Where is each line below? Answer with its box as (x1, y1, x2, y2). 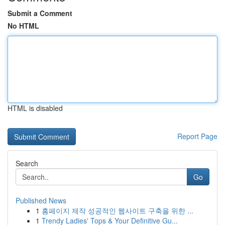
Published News (16, 195, 66, 205)
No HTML (8, 21, 39, 31)
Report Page (177, 131, 217, 141)
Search (16, 158, 38, 168)
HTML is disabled (8, 103, 63, 113)
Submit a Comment (8, 8, 72, 18)
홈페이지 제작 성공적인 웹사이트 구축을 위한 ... (42, 205, 193, 215)
